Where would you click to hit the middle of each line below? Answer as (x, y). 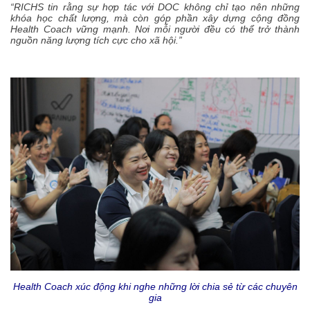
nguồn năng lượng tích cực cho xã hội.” (96, 40)
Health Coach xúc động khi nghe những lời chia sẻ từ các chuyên (155, 286)
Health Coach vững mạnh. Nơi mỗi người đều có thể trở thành (155, 29)
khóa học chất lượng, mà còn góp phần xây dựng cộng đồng (155, 18)
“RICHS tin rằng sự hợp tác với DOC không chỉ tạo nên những (155, 7)
